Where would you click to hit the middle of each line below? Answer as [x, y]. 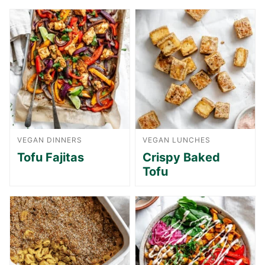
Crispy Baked [181, 157]
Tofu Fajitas [51, 157]
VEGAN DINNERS [50, 140]
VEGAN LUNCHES [177, 140]
